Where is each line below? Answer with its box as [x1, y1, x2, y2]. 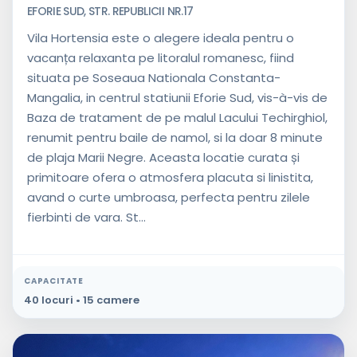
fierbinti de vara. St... [27, 209, 146, 226]
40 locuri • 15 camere [24, 292, 139, 308]
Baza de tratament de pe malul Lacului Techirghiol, [27, 109, 328, 127]
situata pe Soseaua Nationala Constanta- [27, 69, 280, 87]
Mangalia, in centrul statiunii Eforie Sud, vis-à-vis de [27, 89, 328, 107]
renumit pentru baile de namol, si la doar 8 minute [27, 129, 323, 147]
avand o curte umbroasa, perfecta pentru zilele [27, 189, 310, 206]
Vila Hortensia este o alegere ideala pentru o [27, 29, 294, 47]
